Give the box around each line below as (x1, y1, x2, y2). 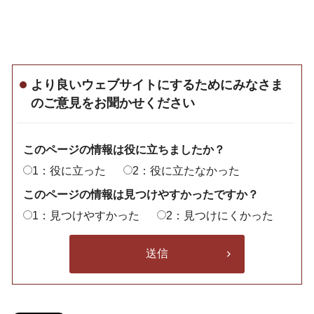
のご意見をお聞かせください (31, 95, 195, 110)
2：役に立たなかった (132, 164, 240, 177)
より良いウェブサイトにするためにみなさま (31, 77, 283, 92)
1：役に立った (32, 164, 106, 177)
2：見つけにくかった (166, 209, 273, 221)
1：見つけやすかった (32, 209, 139, 221)
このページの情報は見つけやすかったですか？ (23, 188, 259, 200)
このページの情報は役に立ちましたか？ (23, 143, 225, 156)
